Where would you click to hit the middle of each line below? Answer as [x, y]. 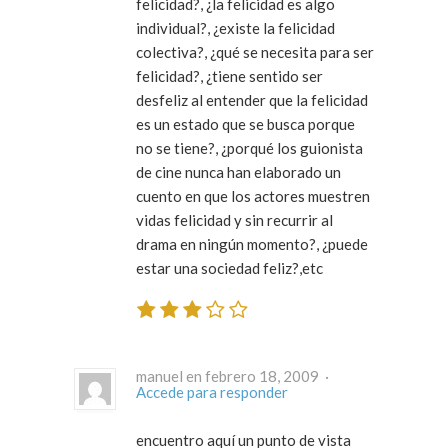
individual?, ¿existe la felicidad [235, 28]
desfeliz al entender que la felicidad [252, 100]
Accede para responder [212, 391]
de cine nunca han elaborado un [238, 172]
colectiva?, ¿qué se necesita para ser [255, 52]
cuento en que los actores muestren [253, 196]
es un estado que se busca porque [245, 124]
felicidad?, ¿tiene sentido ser [229, 76]
